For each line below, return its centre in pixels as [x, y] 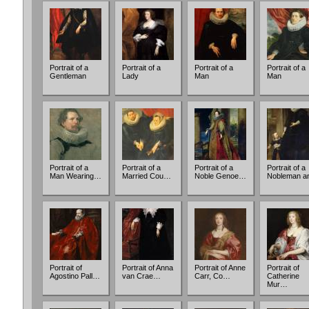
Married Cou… [147, 176]
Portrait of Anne [220, 268]
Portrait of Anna [148, 268]
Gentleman [68, 76]
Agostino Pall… [75, 276]
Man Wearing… [76, 176]
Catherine [283, 276]
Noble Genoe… [220, 176]
